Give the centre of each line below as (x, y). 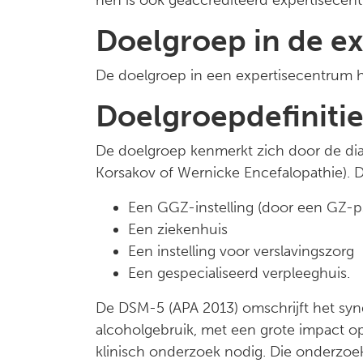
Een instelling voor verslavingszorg (241, 251)
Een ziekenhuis (178, 229)
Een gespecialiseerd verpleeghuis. (239, 273)
